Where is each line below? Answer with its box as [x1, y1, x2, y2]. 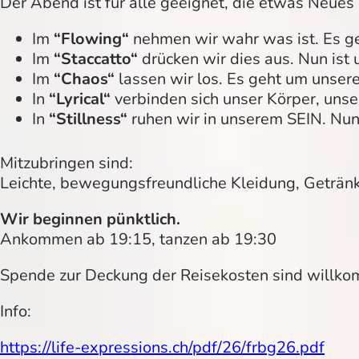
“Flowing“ [54, 27, 129, 50]
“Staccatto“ [54, 47, 138, 70]
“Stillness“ [49, 107, 127, 130]
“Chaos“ [54, 67, 115, 90]
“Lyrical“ [49, 87, 111, 110]
